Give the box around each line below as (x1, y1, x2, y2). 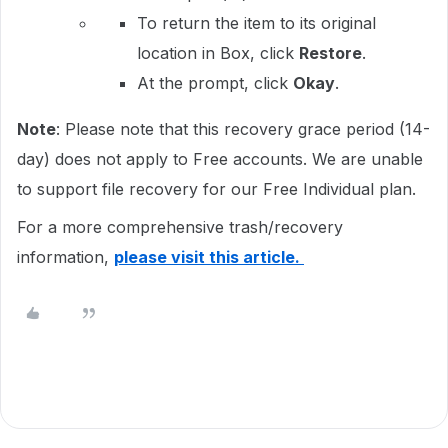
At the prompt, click (137, 73, 293, 93)
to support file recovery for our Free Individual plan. (17, 179, 421, 199)
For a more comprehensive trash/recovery (17, 217, 343, 237)
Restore (299, 43, 362, 63)
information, (17, 247, 114, 267)
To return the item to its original (137, 13, 376, 33)
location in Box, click (137, 43, 299, 63)
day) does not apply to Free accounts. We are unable (17, 149, 423, 169)
